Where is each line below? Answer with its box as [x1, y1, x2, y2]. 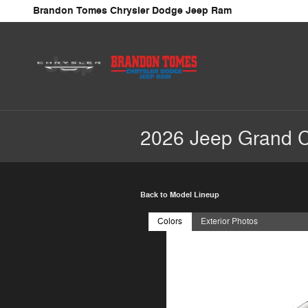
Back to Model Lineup [140, 190, 219, 199]
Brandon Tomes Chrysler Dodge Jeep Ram [33, 5, 232, 16]
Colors [157, 216, 183, 228]
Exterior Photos [201, 216, 258, 228]
